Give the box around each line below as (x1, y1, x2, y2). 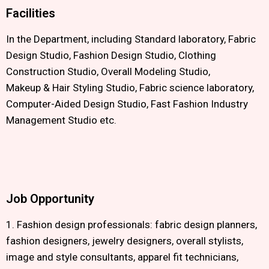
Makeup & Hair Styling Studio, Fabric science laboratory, (6, 82, 254, 94)
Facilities (6, 6, 55, 20)
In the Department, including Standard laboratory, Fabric (6, 33, 256, 45)
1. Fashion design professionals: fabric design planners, (6, 219, 257, 231)
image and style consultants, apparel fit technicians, (6, 251, 238, 263)
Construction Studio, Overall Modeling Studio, (6, 65, 210, 77)
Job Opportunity (6, 192, 94, 206)
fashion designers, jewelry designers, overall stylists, (6, 235, 243, 247)
